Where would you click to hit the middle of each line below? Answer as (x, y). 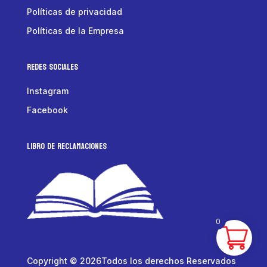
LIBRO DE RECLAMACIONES (66, 147)
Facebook (47, 110)
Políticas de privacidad (74, 12)
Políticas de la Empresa (75, 31)
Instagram (47, 91)
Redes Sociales (52, 67)
